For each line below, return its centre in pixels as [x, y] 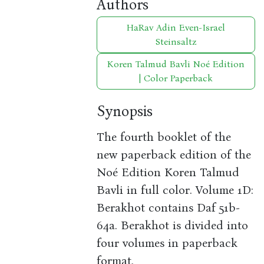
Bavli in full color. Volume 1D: [175, 190]
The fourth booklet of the [164, 137]
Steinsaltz [176, 42]
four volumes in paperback [167, 243]
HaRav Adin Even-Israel [176, 28]
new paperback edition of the [174, 155]
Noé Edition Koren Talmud [168, 172]
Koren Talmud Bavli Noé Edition [176, 64]
